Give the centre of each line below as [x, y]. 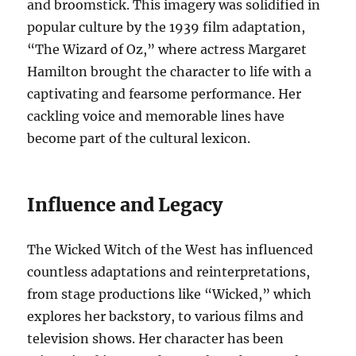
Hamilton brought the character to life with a [170, 72]
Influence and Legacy [125, 205]
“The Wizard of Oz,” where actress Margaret [167, 50]
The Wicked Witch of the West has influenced [170, 250]
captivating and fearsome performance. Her [164, 94]
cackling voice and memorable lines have [156, 116]
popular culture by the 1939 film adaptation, [166, 27]
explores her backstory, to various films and [166, 317]
